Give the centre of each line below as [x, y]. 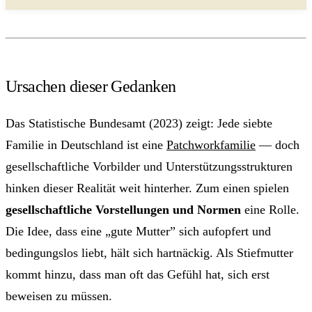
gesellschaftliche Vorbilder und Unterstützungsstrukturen [149, 166]
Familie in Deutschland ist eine [86, 145]
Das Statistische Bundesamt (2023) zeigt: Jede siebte [139, 123]
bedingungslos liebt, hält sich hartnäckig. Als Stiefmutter [149, 252]
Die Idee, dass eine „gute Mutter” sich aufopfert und [138, 231]
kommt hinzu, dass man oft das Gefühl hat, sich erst [138, 274]
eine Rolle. [270, 209]
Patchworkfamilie [211, 145]
